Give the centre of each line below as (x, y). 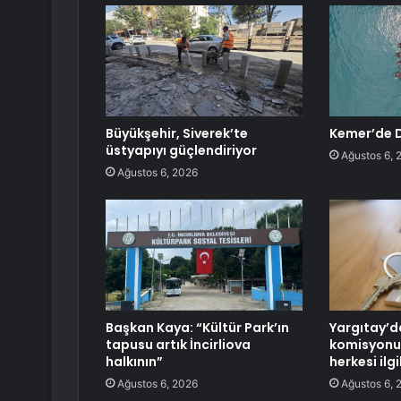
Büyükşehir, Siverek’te (177, 134)
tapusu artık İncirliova (178, 345)
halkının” (134, 362)
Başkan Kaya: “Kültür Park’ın (197, 328)
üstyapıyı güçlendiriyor (181, 151)
